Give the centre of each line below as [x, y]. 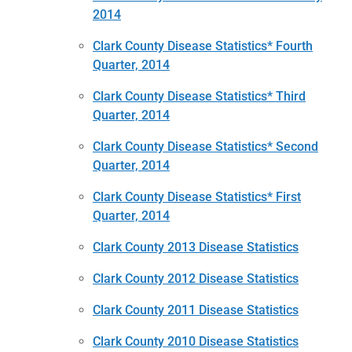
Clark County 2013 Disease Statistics [196, 247]
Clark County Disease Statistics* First [197, 196]
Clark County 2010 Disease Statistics [196, 341]
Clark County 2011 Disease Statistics [196, 310]
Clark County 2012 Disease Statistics [196, 278]
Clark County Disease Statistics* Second [205, 146]
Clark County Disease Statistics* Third [199, 96]
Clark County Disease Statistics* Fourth [203, 46]
